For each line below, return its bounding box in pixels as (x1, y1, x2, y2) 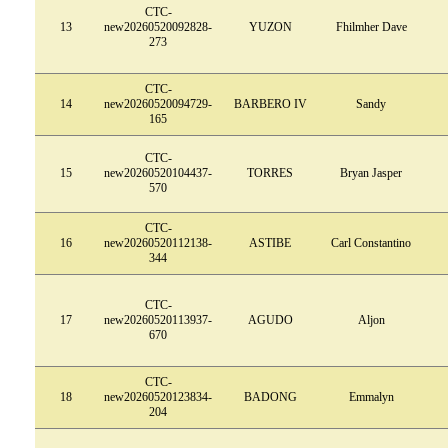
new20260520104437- (104, 165, 212, 180)
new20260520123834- (104, 389, 212, 404)
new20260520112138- (104, 235, 212, 250)
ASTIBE (249, 235, 291, 250)
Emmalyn (348, 389, 394, 404)
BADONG (243, 389, 297, 404)
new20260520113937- (104, 312, 212, 327)
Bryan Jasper (340, 165, 402, 180)
